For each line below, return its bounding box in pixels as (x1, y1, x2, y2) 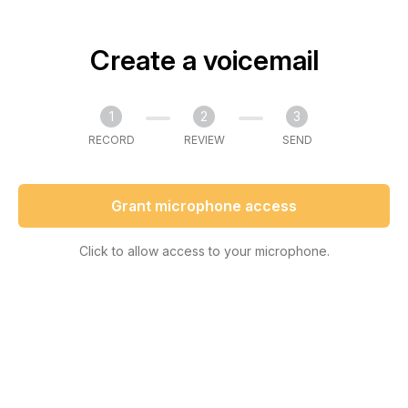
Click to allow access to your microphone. (78, 243, 330, 259)
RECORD (87, 133, 135, 147)
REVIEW (183, 133, 225, 147)
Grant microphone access (111, 197, 297, 215)
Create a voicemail (89, 44, 319, 76)
